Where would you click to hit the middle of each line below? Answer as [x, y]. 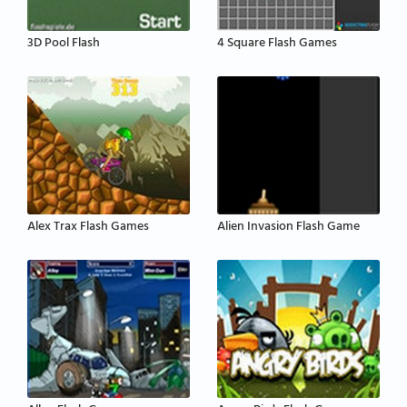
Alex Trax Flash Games [88, 228]
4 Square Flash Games [277, 45]
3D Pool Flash [64, 45]
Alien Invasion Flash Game [288, 228]
